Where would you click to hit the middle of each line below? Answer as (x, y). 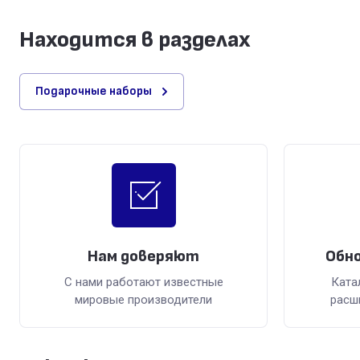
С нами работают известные (143, 282)
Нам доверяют (143, 257)
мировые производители (143, 300)
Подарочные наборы (94, 92)
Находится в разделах (135, 40)
